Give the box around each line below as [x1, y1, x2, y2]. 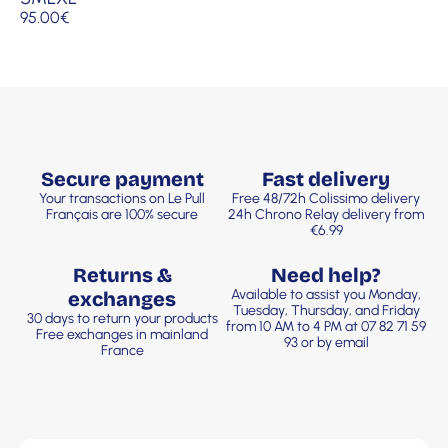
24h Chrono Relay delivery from [228, 206, 424, 224]
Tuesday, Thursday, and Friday [232, 302, 420, 320]
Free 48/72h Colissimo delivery [232, 190, 420, 208]
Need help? [271, 263, 381, 288]
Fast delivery [262, 167, 390, 192]
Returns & [72, 263, 172, 288]
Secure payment [40, 167, 204, 192]
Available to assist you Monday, [231, 286, 421, 304]
